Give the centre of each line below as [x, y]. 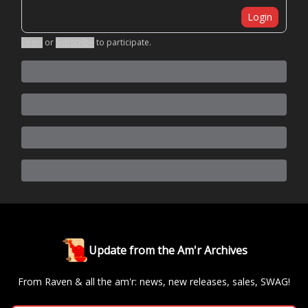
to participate [123, 43]
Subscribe [75, 43]
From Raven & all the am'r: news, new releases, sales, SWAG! [154, 282]
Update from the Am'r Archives [168, 251]
